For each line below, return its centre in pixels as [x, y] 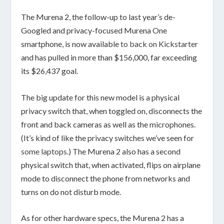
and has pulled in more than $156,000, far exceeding [109, 57]
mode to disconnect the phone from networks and [106, 178]
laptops [54, 151]
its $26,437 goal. [50, 71]
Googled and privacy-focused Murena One [94, 30]
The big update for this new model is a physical [100, 97]
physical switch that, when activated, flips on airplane [111, 164]
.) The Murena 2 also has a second [124, 151]
